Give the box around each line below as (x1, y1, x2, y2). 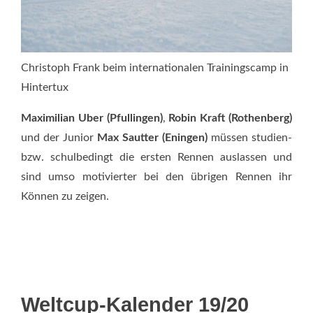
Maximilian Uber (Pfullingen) (21, 112, 163, 124)
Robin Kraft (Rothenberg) (168, 112, 293, 124)
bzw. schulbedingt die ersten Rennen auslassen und (21, 151, 292, 163)
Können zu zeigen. (21, 190, 109, 202)
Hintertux (21, 81, 68, 93)
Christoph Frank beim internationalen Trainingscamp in (21, 61, 289, 73)
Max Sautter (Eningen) (97, 131, 208, 143)
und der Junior (21, 131, 97, 143)
